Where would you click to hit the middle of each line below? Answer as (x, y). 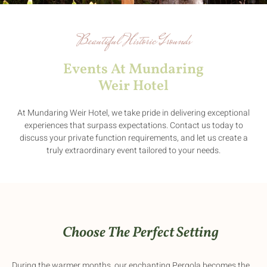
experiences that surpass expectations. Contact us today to (133, 125)
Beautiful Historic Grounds (133, 42)
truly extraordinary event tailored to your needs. (133, 150)
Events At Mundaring (133, 70)
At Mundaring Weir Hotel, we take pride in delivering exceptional (133, 113)
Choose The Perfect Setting (141, 233)
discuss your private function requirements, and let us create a (133, 138)
